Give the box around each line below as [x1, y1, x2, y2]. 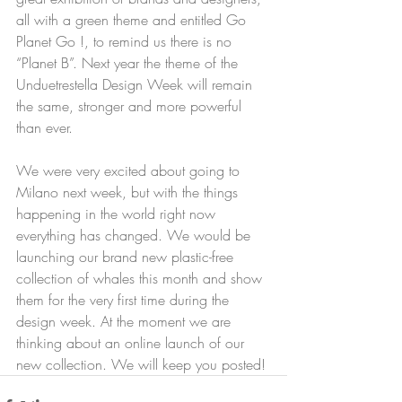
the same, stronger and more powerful [16, 96, 246, 117]
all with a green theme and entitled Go [16, 10, 250, 31]
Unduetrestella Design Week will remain [16, 74, 257, 95]
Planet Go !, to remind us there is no [16, 31, 236, 52]
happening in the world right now [16, 204, 220, 224]
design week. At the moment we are [16, 311, 235, 332]
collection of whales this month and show [16, 268, 267, 289]
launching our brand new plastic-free [16, 247, 238, 267]
